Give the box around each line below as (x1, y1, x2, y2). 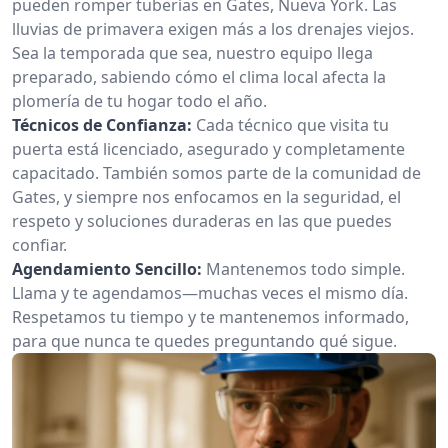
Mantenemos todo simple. (206, 258, 405, 280)
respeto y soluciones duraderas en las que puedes (12, 210, 392, 232)
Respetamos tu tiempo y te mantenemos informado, (12, 306, 409, 328)
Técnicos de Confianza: (12, 114, 192, 136)
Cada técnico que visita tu (196, 114, 389, 136)
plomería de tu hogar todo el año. (12, 90, 267, 112)
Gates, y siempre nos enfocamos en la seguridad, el (12, 186, 401, 208)
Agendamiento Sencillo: (12, 258, 202, 280)
